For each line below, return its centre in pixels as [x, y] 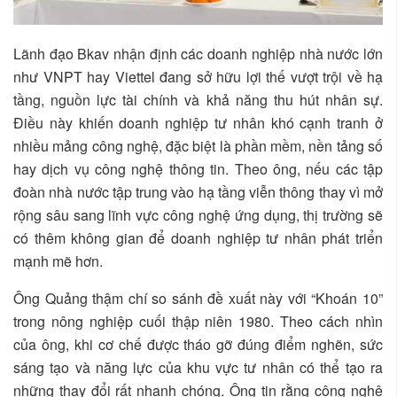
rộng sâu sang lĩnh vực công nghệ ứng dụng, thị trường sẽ [198, 215]
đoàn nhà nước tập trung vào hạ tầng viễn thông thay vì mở [198, 192]
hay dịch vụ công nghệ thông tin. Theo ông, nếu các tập [198, 169]
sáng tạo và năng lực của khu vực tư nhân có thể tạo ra [198, 368]
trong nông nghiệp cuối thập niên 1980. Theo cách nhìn [198, 322]
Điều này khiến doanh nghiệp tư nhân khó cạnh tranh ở [198, 123]
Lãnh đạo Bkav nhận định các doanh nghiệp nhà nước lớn [198, 54]
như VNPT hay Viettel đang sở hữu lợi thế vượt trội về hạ [198, 77]
